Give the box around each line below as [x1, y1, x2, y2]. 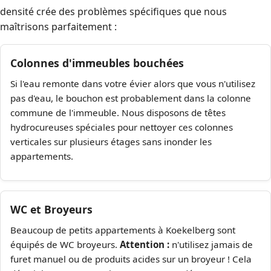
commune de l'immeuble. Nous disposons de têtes [10, 106, 226, 119]
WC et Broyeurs [10, 202, 93, 217]
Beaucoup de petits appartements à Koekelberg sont [10, 224, 235, 237]
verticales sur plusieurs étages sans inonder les [10, 135, 212, 148]
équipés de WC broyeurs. [10, 238, 120, 251]
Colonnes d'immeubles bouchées [10, 56, 184, 71]
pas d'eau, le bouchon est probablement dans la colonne [10, 92, 251, 105]
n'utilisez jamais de [169, 238, 253, 251]
